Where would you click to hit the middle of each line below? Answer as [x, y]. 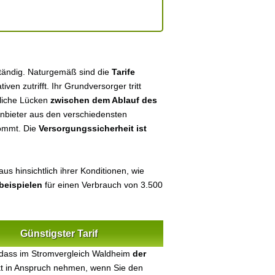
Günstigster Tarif [59, 234]
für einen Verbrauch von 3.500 [103, 185]
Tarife [123, 72]
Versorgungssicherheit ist [93, 128]
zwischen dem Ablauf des [104, 100]
